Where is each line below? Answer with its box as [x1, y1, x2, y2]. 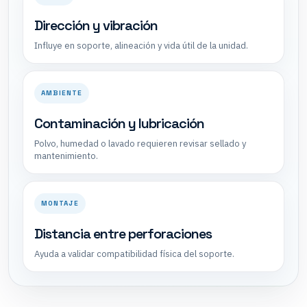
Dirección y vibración [34, 16, 158, 34]
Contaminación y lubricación [34, 114, 204, 132]
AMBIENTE [41, 88, 82, 97]
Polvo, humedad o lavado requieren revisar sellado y [34, 137, 246, 149]
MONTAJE [41, 198, 79, 208]
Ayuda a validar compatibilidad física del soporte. [34, 247, 234, 260]
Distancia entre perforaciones [34, 224, 212, 243]
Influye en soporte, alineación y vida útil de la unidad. [34, 39, 248, 51]
